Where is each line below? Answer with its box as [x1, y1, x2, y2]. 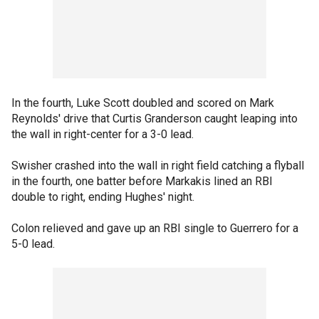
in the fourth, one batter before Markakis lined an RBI [11, 174, 273, 188]
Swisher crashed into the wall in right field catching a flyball [11, 159, 304, 172]
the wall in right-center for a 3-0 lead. [11, 127, 194, 141]
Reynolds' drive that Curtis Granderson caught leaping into [11, 112, 298, 125]
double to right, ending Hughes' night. [11, 190, 194, 204]
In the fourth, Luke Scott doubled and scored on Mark [11, 96, 274, 110]
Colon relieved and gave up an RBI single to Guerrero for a [11, 221, 298, 235]
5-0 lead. [11, 237, 55, 251]
